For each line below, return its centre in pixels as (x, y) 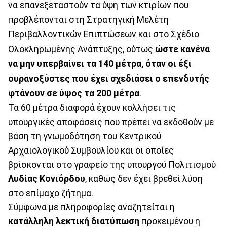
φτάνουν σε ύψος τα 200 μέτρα (74, 93)
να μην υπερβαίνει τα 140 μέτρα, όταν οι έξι (100, 64)
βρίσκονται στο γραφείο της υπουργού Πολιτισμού (112, 164)
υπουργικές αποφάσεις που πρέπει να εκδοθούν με (111, 122)
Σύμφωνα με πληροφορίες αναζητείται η (91, 207)
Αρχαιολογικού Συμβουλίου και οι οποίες (91, 150)
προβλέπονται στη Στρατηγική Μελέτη (88, 20)
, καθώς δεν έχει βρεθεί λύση (144, 179)
